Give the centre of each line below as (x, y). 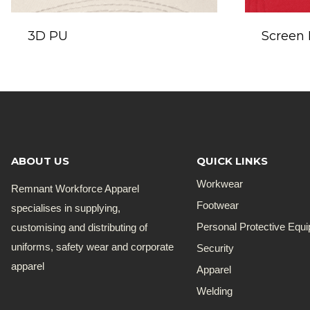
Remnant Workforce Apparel (75, 188)
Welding (215, 291)
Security (216, 248)
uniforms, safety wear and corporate (92, 246)
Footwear (218, 206)
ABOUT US (40, 161)
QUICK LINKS (232, 161)
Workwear (220, 184)
